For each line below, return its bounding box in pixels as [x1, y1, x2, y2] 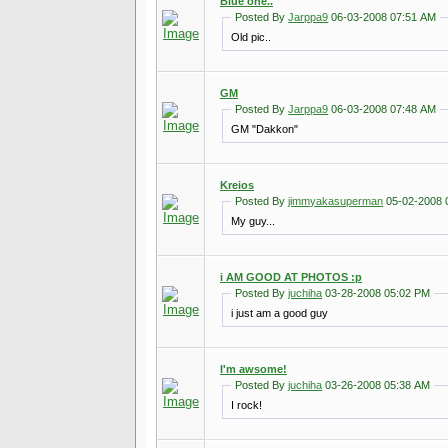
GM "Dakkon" [231, 122, 299, 135]
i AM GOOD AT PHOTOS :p [220, 271, 362, 283]
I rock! [231, 398, 263, 411]
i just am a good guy [231, 306, 329, 319]
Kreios [220, 179, 254, 191]
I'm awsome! [220, 363, 287, 375]
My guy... [231, 214, 276, 227]
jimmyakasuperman [288, 195, 384, 207]
